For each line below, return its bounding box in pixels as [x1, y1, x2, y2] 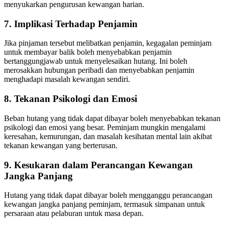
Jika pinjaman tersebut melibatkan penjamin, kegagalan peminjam [4, 39, 211, 48]
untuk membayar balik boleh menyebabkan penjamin [4, 48, 172, 57]
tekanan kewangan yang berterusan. [4, 141, 118, 150]
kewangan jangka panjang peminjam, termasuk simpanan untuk [4, 200, 205, 209]
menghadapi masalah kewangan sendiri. [4, 75, 130, 84]
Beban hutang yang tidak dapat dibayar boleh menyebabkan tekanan [4, 114, 220, 123]
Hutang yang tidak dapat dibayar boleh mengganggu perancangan [4, 191, 212, 200]
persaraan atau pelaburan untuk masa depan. [4, 209, 144, 218]
